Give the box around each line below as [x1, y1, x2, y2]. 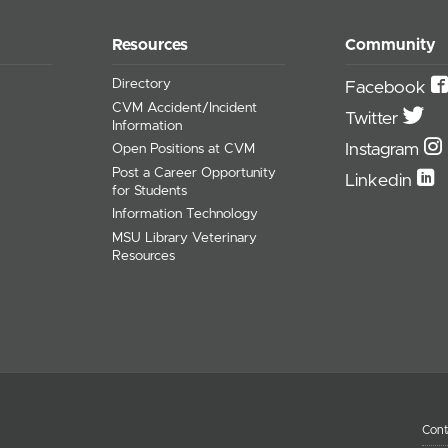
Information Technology [112, 207, 259, 222]
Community [345, 36, 437, 53]
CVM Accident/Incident [112, 100, 258, 115]
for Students [112, 183, 188, 198]
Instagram [345, 141, 425, 160]
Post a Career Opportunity [112, 165, 277, 180]
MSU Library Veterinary [112, 230, 258, 245]
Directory [112, 77, 172, 92]
